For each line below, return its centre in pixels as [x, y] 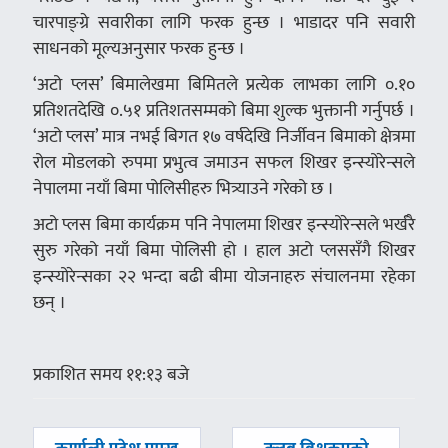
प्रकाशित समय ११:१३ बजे [110, 375]
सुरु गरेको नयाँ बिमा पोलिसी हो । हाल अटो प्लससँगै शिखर [224, 251]
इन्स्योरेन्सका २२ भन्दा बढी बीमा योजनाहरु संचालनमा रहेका [224, 277]
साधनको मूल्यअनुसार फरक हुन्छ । [138, 49]
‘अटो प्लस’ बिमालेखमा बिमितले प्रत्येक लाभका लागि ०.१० [224, 85]
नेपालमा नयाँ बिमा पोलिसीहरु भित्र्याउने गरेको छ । [183, 189]
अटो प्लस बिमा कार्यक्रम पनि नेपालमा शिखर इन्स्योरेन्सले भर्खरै [224, 225]
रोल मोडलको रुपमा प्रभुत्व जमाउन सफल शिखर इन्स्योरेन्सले [224, 163]
